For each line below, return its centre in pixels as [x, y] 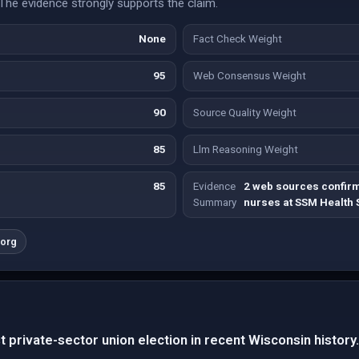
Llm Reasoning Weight [246, 149]
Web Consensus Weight [250, 76]
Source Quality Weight [245, 113]
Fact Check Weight [238, 39]
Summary [215, 202]
